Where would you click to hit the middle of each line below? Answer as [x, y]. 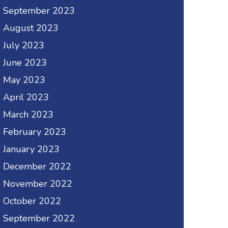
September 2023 [39, 11]
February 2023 [35, 132]
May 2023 [24, 80]
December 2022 [37, 167]
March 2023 [28, 115]
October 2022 [32, 201]
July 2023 [24, 46]
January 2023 [31, 149]
